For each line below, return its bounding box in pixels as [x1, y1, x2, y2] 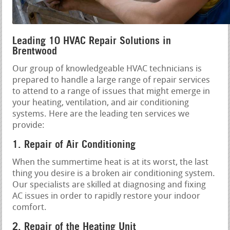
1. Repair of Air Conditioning [12, 138, 136, 150]
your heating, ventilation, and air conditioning [12, 98, 189, 107]
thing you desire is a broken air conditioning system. [12, 169, 216, 178]
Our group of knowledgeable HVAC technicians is [12, 64, 202, 73]
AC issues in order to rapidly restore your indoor [12, 191, 201, 201]
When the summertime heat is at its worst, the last [12, 158, 209, 167]
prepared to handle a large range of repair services [12, 75, 210, 85]
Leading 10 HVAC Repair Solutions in [12, 34, 171, 47]
